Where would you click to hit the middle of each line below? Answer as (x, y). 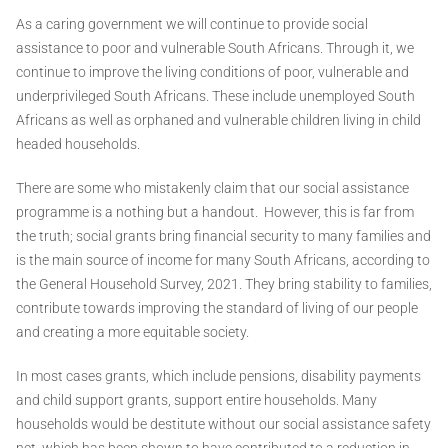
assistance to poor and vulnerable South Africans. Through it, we (215, 47)
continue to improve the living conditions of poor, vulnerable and (212, 71)
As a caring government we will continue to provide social (192, 23)
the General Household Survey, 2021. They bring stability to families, (224, 283)
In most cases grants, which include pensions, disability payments (218, 375)
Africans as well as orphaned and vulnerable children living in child (218, 119)
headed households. (78, 143)
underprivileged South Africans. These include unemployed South (215, 95)
